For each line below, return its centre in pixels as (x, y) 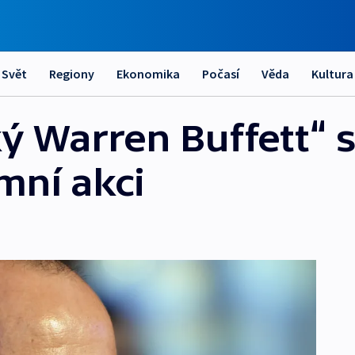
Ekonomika (148, 74)
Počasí (221, 74)
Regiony (72, 74)
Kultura (332, 74)
